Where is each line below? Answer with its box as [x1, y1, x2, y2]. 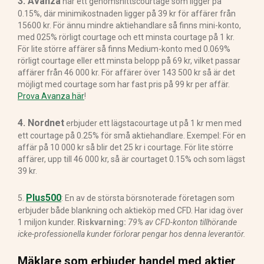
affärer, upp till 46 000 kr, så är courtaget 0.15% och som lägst [18, 154, 245, 164]
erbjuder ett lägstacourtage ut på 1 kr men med [64, 118, 242, 128]
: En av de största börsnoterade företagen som [61, 193, 235, 203]
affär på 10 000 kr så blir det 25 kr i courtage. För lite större [18, 142, 233, 152]
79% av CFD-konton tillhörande [128, 217, 237, 227]
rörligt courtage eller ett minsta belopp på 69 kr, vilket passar [18, 55, 240, 65]
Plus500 [26, 192, 61, 203]
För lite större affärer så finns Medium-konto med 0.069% [18, 44, 230, 54]
